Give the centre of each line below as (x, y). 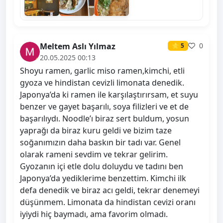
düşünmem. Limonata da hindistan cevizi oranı (108, 202)
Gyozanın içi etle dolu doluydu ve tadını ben (102, 167)
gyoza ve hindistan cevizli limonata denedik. (102, 83)
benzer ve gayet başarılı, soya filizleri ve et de (104, 107)
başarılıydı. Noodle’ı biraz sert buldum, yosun (105, 119)
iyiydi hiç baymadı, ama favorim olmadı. (94, 214)
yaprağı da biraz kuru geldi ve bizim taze (96, 131)
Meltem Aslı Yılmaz (78, 47)
